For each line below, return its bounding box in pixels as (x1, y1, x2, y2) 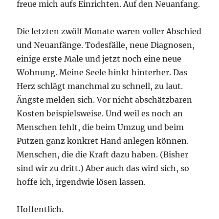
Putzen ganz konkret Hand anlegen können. (17, 136, 189, 146)
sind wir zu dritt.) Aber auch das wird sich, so (17, 163, 190, 174)
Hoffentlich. (17, 204, 64, 215)
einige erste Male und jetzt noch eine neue (17, 54, 182, 64)
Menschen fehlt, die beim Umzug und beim (17, 122, 184, 132)
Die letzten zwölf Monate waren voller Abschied (17, 26, 202, 37)
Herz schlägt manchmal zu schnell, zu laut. (17, 81, 183, 91)
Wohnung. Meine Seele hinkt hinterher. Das (17, 67, 188, 78)
